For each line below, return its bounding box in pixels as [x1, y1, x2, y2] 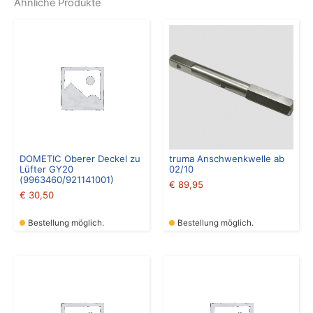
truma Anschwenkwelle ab [169, 152, 284, 164]
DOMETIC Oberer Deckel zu [20, 152, 140, 164]
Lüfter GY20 [20, 163, 73, 175]
